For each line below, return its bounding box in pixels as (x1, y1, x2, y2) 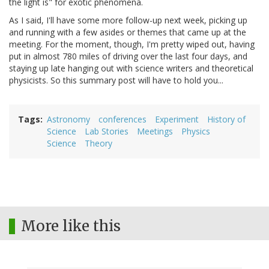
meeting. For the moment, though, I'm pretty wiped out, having (9, 38, 255, 50)
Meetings (137, 125, 173, 138)
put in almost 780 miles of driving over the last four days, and (9, 50, 247, 62)
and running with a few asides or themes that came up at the (9, 26, 246, 38)
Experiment (155, 113, 199, 125)
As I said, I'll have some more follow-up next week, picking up (9, 14, 247, 26)
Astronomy (47, 113, 90, 125)
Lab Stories (85, 125, 128, 138)
